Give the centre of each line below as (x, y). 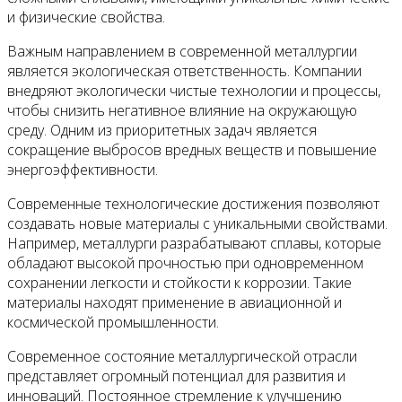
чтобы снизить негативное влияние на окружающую (182, 110)
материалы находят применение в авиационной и (175, 302)
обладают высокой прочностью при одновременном (185, 262)
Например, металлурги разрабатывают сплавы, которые (194, 243)
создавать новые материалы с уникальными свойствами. (197, 223)
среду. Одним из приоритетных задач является (162, 130)
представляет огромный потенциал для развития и (176, 376)
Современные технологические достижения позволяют (193, 203)
